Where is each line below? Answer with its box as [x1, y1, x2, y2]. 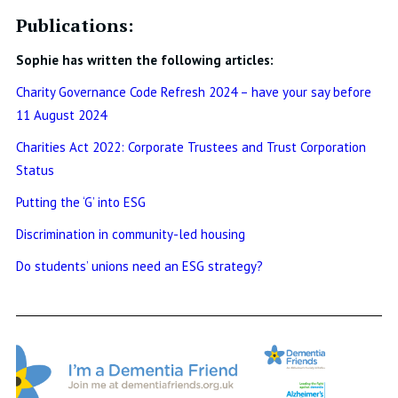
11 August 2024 [15, 107, 107, 124]
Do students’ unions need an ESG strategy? [15, 258, 263, 275]
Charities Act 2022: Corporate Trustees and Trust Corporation [15, 139, 366, 156]
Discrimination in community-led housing [15, 226, 245, 243]
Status [15, 162, 54, 179]
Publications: [15, 13, 133, 38]
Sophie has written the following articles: [15, 52, 274, 69]
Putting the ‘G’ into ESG [15, 194, 146, 211]
